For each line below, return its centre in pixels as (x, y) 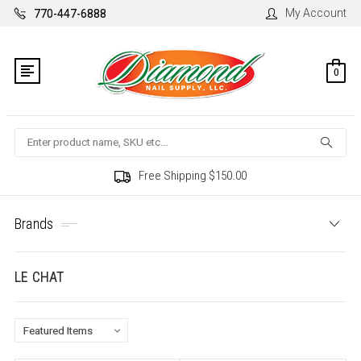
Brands (34, 224)
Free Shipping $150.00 (193, 176)
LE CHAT (39, 277)
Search (32, 137)
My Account (316, 13)
